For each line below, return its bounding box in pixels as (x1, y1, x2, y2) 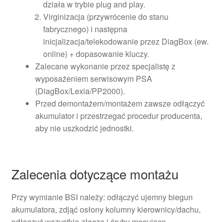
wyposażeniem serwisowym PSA (35, 72, 152, 84)
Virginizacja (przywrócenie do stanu (43, 10, 168, 22)
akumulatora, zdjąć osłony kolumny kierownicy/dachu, (11, 204, 201, 216)
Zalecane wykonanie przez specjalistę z (35, 60, 175, 72)
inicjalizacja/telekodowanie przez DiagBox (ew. (43, 35, 209, 47)
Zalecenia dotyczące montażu (11, 165, 178, 183)
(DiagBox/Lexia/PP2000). (35, 85, 125, 97)
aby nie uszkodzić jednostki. (35, 122, 134, 134)
